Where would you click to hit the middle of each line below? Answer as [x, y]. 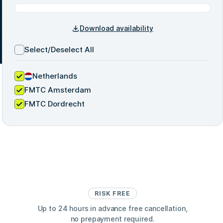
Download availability [116, 28]
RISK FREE [112, 193]
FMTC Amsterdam [58, 90]
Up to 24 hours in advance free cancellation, [112, 208]
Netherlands [55, 76]
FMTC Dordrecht [55, 104]
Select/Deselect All [59, 50]
